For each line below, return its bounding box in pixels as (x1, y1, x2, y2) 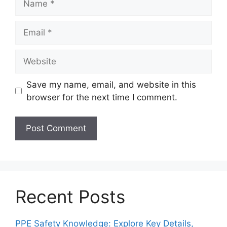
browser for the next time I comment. (26, 92, 177, 102)
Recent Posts (15, 186, 125, 208)
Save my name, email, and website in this (26, 79, 196, 90)
